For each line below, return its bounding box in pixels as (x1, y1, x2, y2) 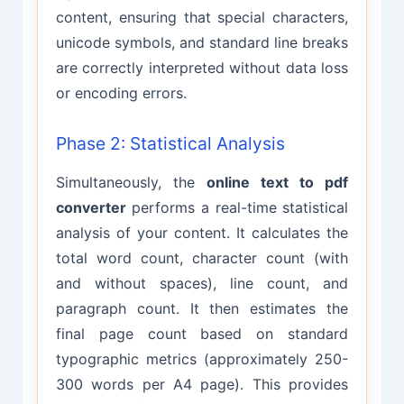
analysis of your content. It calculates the (55, 224, 349, 243)
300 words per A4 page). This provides (55, 375, 349, 394)
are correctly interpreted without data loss (55, 58, 349, 77)
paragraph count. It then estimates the (55, 299, 349, 318)
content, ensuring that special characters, (55, 7, 349, 26)
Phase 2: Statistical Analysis (55, 133, 285, 155)
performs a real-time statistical (125, 198, 349, 217)
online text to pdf (206, 173, 349, 192)
